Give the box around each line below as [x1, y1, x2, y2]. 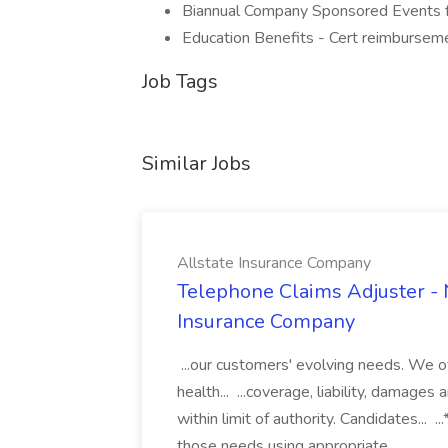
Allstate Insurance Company [177, 252, 371, 274]
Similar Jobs [142, 150, 251, 177]
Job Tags [142, 68, 218, 95]
